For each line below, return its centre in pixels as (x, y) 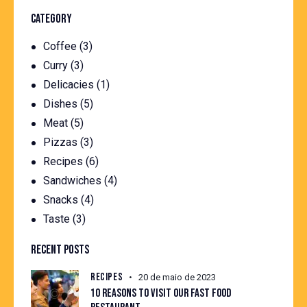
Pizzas (61, 142)
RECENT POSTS (60, 249)
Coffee (60, 46)
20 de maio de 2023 (177, 278)
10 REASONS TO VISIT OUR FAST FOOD (161, 294)
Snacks (61, 199)
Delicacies (69, 84)
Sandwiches (73, 180)
